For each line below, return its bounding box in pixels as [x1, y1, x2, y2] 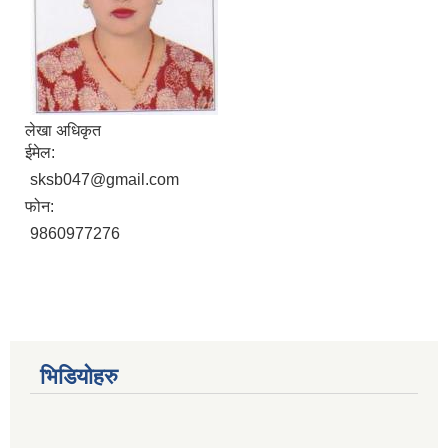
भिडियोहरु [40, 364, 118, 390]
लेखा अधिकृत [25, 122, 101, 140]
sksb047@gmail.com [30, 171, 179, 189]
